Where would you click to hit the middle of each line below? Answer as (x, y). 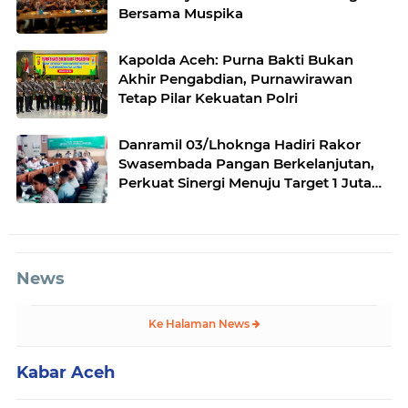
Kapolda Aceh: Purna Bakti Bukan (236, 59)
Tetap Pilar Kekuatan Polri (208, 97)
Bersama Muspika (181, 13)
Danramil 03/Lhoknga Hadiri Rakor (240, 144)
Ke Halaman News (200, 323)
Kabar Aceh (66, 372)
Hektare (146, 201)
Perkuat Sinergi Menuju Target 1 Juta (245, 182)
